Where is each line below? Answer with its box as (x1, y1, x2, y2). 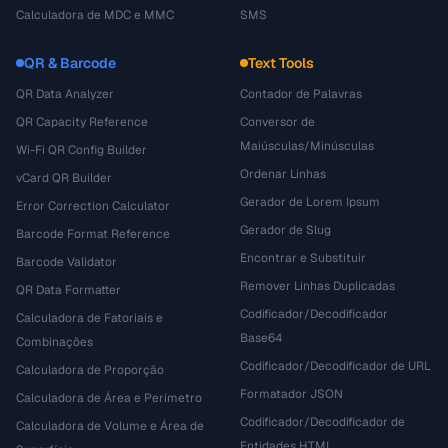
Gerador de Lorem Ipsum (240, 194, 380, 210)
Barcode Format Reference (16, 226, 170, 242)
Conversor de (240, 114, 315, 130)
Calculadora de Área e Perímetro (16, 390, 202, 406)
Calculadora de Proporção (16, 362, 164, 378)
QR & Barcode (24, 54, 116, 72)
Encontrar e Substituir (240, 250, 366, 266)
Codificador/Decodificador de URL (240, 358, 431, 374)
